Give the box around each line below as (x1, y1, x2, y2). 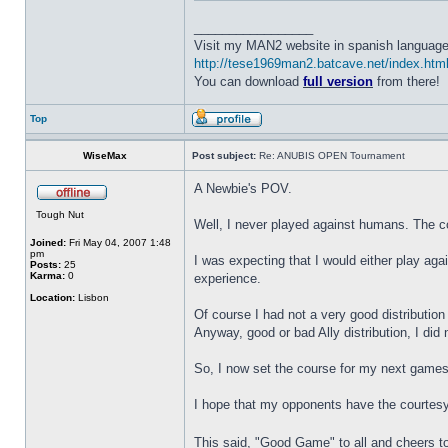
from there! (373, 74, 440, 89)
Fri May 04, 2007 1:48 (66, 237, 171, 248)
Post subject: (192, 150, 256, 161)
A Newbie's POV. (194, 181, 292, 196)
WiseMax (83, 150, 127, 161)
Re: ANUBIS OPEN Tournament (256, 150, 405, 161)
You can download (194, 74, 303, 89)
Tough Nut (36, 209, 84, 220)
